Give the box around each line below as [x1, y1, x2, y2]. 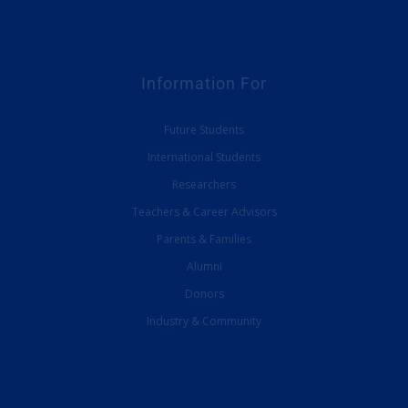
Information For [141, 74, 267, 94]
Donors [184, 286, 224, 302]
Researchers [172, 177, 236, 193]
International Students [148, 149, 260, 166]
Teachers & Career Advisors [131, 204, 277, 220]
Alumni [186, 259, 222, 275]
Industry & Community [147, 313, 261, 330]
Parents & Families [157, 231, 251, 248]
